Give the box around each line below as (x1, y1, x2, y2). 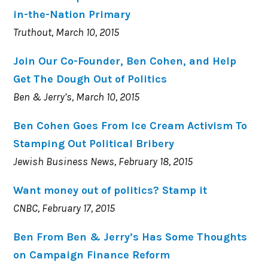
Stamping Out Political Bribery (13, 136, 175, 150)
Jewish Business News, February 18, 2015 (13, 154, 193, 168)
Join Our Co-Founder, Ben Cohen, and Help (13, 54, 237, 68)
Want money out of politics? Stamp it (13, 183, 208, 197)
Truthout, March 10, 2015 (13, 25, 120, 39)
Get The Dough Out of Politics (13, 72, 167, 86)
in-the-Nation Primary (13, 7, 131, 21)
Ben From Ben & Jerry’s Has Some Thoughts (13, 230, 248, 243)
